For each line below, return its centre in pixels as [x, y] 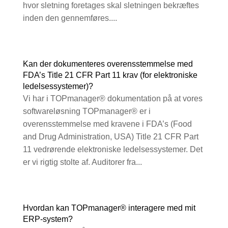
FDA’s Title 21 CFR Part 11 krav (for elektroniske [110, 75]
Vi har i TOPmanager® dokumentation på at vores [112, 99]
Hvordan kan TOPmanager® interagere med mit [109, 208]
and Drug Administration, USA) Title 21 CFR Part [110, 137]
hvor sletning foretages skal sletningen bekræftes [111, 6]
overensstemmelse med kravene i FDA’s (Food [107, 124]
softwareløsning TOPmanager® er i [87, 111]
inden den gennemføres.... [70, 18]
